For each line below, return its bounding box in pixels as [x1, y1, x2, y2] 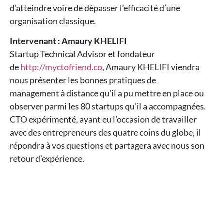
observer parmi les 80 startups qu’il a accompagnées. [10, 101, 206, 112]
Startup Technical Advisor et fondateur [10, 48, 155, 60]
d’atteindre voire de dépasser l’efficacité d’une [10, 2, 180, 13]
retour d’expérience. [10, 153, 84, 164]
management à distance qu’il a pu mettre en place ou [10, 88, 204, 99]
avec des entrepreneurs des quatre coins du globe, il [10, 127, 201, 138]
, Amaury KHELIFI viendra [102, 62, 200, 73]
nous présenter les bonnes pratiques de [10, 75, 156, 86]
